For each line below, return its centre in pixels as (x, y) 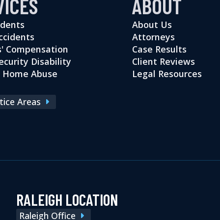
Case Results (159, 49)
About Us (152, 24)
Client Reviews (164, 61)
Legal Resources (167, 73)
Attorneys (153, 37)
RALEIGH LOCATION (67, 199)
